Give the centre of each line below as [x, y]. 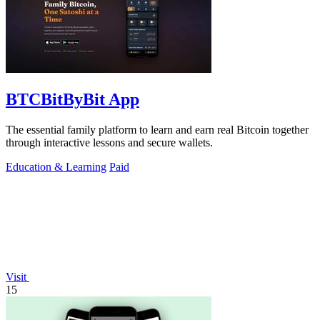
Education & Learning [56, 167]
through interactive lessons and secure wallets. [109, 143]
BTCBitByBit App [72, 100]
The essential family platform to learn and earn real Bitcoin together [157, 130]
